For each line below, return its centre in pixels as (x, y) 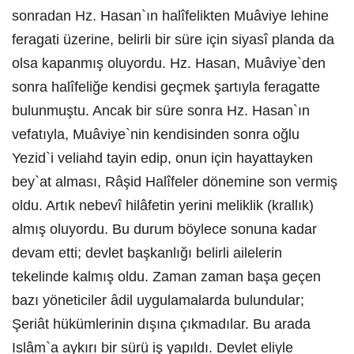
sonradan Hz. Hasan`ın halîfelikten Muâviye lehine (170, 16)
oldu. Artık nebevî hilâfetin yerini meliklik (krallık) (163, 205)
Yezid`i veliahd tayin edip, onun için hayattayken (162, 158)
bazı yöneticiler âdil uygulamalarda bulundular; (158, 300)
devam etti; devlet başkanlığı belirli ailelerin (147, 253)
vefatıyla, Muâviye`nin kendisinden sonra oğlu (156, 134)
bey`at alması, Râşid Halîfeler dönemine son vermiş (175, 182)
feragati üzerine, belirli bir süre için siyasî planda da (173, 40)
